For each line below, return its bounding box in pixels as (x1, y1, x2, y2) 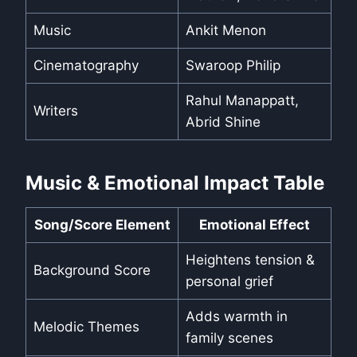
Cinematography (33, 57, 139, 74)
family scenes (185, 330, 273, 347)
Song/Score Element (33, 217, 171, 233)
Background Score (33, 262, 151, 279)
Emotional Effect (199, 217, 310, 233)
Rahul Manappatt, (185, 92, 299, 109)
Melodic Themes (33, 319, 139, 335)
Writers (33, 103, 78, 120)
